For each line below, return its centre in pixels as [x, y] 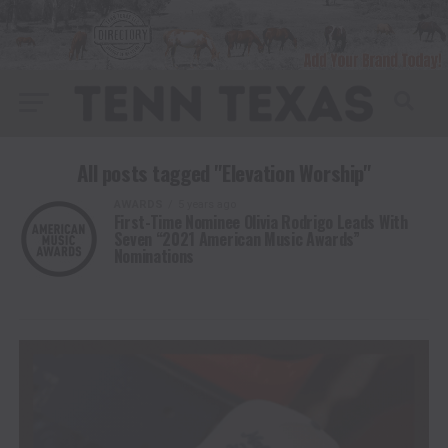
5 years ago [206, 204]
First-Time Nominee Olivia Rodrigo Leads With [260, 221]
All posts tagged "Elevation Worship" [224, 172]
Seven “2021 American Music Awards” [236, 238]
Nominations [154, 255]
